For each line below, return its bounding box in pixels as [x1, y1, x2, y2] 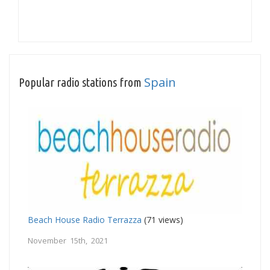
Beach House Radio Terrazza [28, 213, 142, 225]
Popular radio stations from [19, 75, 144, 89]
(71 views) [142, 213, 183, 225]
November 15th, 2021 [28, 234, 108, 246]
